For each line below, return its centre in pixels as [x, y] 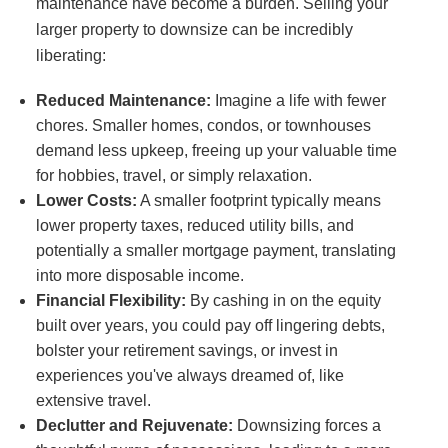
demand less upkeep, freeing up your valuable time [216, 150]
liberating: [70, 55]
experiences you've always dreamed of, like [189, 375]
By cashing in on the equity [283, 300]
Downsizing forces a [306, 425]
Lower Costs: [86, 200]
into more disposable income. [139, 275]
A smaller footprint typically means [258, 200]
